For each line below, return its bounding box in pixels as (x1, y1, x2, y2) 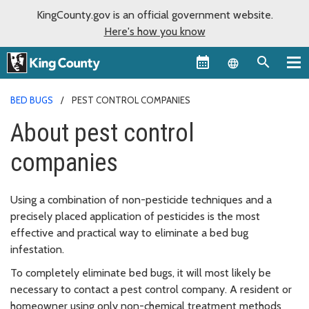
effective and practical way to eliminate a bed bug (10, 226, 248, 239)
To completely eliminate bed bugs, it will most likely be (10, 266, 271, 279)
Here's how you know (103, 25, 206, 38)
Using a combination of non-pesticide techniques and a (10, 192, 272, 206)
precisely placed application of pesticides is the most (10, 209, 260, 223)
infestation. (10, 242, 64, 256)
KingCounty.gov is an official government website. (36, 8, 273, 21)
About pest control (10, 118, 195, 148)
